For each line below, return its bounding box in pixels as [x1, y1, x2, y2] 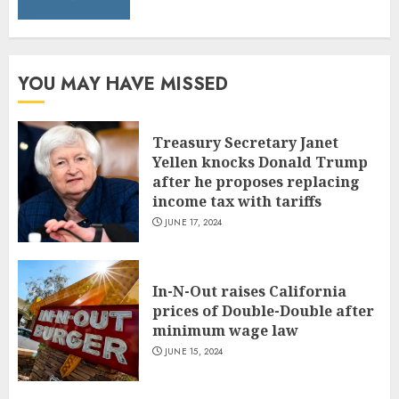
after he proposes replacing [152, 172, 360, 192]
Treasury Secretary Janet [152, 133, 338, 153]
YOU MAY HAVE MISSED [18, 70, 228, 97]
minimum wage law [152, 321, 298, 341]
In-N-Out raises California [152, 281, 346, 302]
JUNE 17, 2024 [164, 216, 223, 230]
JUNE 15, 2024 [164, 345, 224, 359]
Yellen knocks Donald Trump [152, 152, 368, 173]
